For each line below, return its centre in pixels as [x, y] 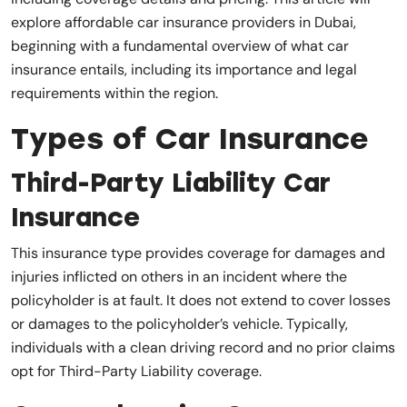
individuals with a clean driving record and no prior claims [203, 347]
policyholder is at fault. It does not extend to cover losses [201, 300]
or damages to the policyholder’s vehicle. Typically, [179, 323]
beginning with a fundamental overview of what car [180, 45]
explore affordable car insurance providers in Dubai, [184, 22]
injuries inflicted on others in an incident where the [179, 276]
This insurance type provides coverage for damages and [198, 253]
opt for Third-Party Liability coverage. [136, 371]
